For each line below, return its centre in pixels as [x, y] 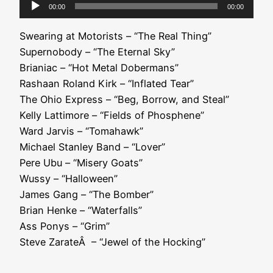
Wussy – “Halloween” [69, 178]
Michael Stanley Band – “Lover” [92, 147]
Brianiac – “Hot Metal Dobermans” [99, 67]
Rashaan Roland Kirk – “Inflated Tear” [107, 83]
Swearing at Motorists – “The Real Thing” [115, 36]
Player [33, 17]
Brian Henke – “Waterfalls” [81, 210]
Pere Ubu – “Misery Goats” [81, 162]
